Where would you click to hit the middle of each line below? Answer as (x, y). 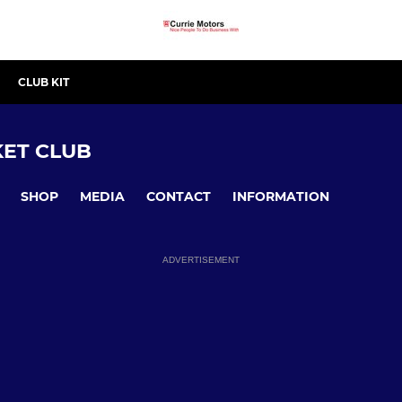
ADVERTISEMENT (201, 260)
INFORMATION (281, 196)
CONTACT (179, 196)
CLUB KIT (44, 82)
